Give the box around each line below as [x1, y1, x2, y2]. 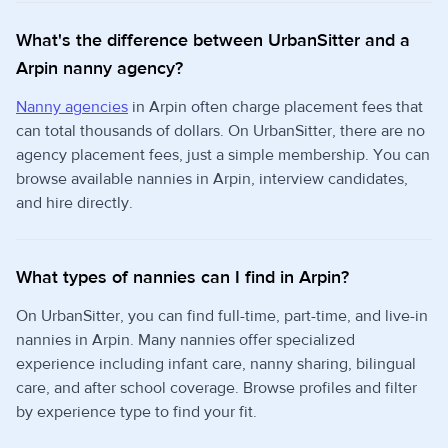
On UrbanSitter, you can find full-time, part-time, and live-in [16, 306, 428, 326]
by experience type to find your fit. [16, 402, 257, 422]
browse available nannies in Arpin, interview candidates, [16, 169, 408, 189]
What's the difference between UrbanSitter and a [16, 29, 410, 52]
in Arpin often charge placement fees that [128, 97, 423, 117]
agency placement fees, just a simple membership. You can [16, 145, 430, 165]
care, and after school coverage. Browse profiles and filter [16, 378, 417, 398]
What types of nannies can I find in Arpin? [16, 266, 349, 289]
